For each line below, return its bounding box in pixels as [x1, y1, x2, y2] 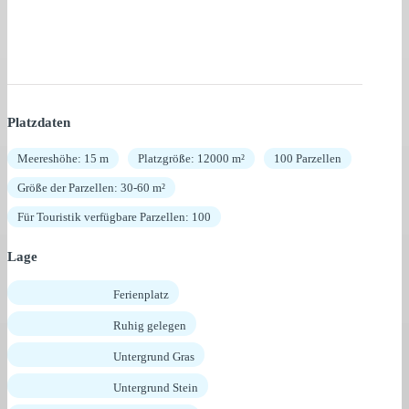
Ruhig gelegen [113, 318, 186, 332]
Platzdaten [7, 114, 70, 130]
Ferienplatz [113, 287, 169, 301]
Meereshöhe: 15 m [17, 151, 109, 165]
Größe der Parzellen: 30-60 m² [17, 180, 165, 194]
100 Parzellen [274, 151, 341, 165]
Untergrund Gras [113, 349, 194, 363]
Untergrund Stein [113, 380, 198, 394]
